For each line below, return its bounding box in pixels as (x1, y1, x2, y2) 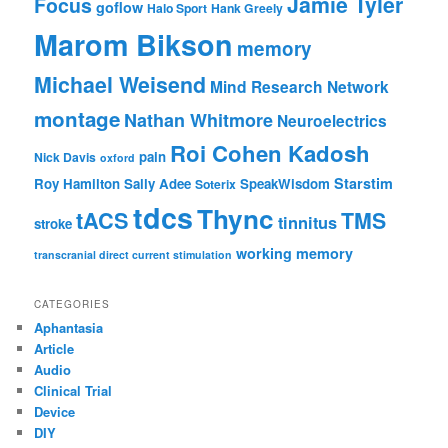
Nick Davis (34, 148, 97, 167)
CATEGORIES (34, 297, 111, 312)
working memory (236, 243, 354, 264)
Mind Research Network (210, 76, 390, 99)
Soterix (195, 175, 237, 194)
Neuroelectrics (277, 110, 388, 133)
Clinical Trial (34, 381, 113, 401)
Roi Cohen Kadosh (170, 137, 371, 170)
